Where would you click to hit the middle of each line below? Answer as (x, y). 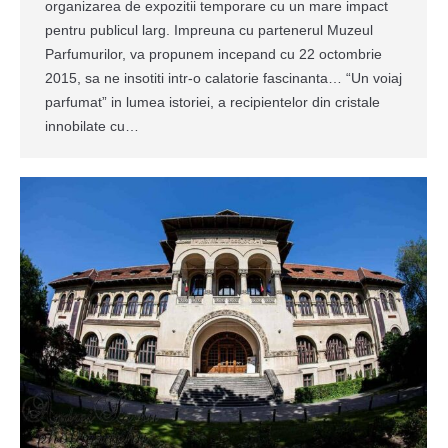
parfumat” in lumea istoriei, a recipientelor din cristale (212, 101)
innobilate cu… (92, 125)
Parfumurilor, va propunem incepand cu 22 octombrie (213, 53)
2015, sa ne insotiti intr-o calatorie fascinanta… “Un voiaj (223, 77)
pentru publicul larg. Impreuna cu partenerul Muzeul (209, 29)
